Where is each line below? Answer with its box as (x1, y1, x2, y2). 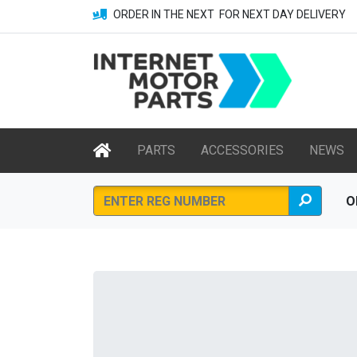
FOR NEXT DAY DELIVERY (217, 8, 346, 21)
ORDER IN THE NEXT (113, 8, 217, 21)
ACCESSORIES (201, 143, 284, 158)
